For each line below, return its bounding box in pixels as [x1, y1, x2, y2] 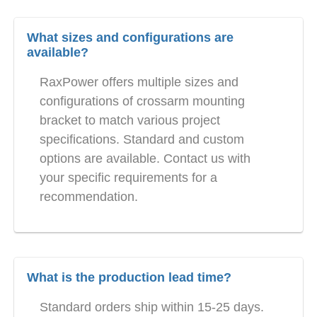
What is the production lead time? [27, 270, 231, 285]
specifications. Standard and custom [40, 132, 244, 147]
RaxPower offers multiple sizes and [40, 75, 238, 90]
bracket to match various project [40, 113, 220, 128]
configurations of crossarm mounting [40, 94, 245, 109]
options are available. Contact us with [40, 151, 250, 166]
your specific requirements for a [40, 171, 217, 185]
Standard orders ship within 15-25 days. [40, 300, 264, 315]
